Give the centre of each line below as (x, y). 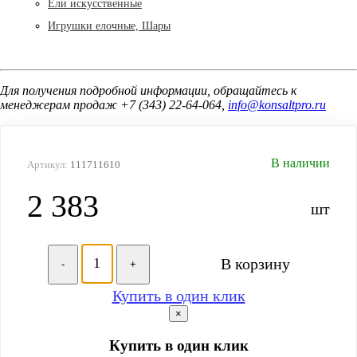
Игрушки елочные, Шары (109, 25)
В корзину (255, 263)
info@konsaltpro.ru (277, 104)
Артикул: (49, 164)
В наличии (300, 163)
